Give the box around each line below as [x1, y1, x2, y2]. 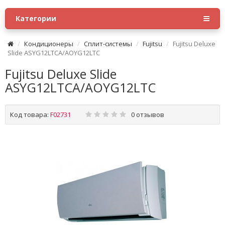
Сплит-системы [84, 39, 132, 48]
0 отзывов [131, 110, 164, 119]
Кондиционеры [24, 39, 73, 48]
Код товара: [10, 110, 49, 119]
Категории [16, 14, 56, 23]
